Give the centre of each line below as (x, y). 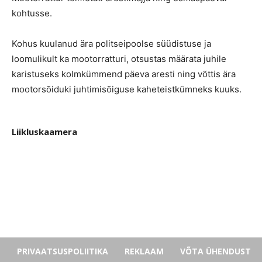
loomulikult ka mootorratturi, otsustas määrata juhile (119, 58)
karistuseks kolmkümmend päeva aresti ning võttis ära (124, 74)
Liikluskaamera (44, 131)
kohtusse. (32, 13)
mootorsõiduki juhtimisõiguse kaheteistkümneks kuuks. (127, 89)
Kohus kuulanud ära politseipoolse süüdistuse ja (111, 43)
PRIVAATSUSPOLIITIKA (63, 251)
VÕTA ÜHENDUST (216, 251)
